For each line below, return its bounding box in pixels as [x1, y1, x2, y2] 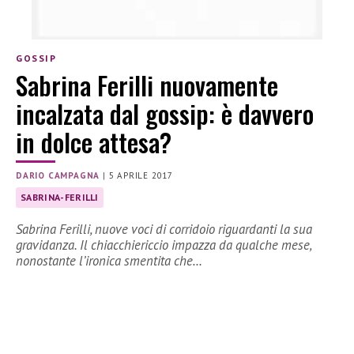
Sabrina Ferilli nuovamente [16, 66, 278, 104]
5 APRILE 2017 [108, 170, 174, 182]
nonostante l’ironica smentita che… [16, 252, 202, 270]
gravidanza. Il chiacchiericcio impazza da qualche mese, [16, 236, 311, 254]
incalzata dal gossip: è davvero [16, 95, 314, 133]
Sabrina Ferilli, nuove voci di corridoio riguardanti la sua [16, 220, 312, 239]
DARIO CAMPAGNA [16, 170, 100, 182]
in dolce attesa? [16, 123, 171, 161]
